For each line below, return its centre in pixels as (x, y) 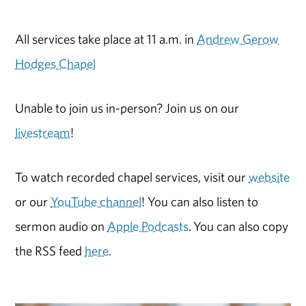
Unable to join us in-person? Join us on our (127, 108)
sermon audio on (61, 226)
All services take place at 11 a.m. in (106, 39)
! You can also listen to (200, 201)
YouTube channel (96, 201)
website (269, 177)
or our (33, 201)
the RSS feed (50, 250)
